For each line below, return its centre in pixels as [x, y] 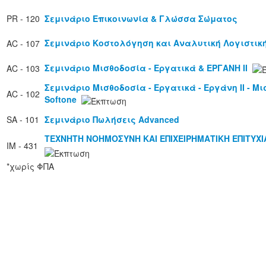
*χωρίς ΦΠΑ [30, 167]
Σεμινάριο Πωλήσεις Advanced [112, 120]
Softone [61, 99]
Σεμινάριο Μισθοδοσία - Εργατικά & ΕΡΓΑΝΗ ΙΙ [146, 68]
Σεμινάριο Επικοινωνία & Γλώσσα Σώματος [141, 19]
